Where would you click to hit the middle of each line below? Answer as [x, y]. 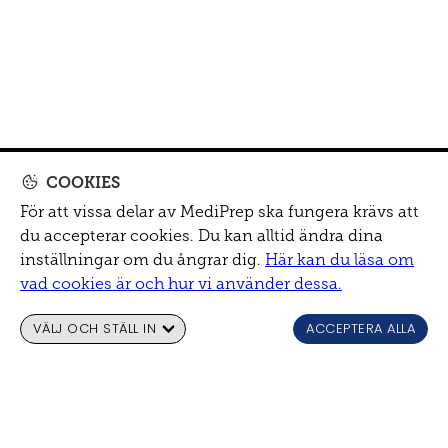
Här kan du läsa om [339, 259]
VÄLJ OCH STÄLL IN [95, 328]
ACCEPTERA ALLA [360, 328]
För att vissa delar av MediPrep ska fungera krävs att [219, 211]
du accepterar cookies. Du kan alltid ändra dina [201, 235]
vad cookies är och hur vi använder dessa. [181, 283]
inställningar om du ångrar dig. [140, 259]
